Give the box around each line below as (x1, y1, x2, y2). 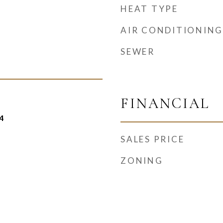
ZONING (120, 155, 163, 166)
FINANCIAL (120, 95, 210, 112)
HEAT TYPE (120, 3, 178, 14)
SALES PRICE (120, 134, 185, 144)
